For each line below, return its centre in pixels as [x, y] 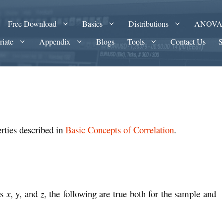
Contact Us [188, 41]
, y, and [25, 193]
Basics [93, 24]
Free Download [32, 24]
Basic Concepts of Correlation [120, 130]
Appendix [55, 41]
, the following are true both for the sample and [130, 193]
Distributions [149, 24]
